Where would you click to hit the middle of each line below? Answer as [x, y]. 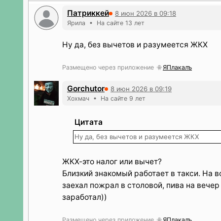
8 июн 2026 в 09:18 [146, 13]
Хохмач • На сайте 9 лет [106, 98]
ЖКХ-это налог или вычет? [112, 162]
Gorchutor [86, 89]
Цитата [89, 122]
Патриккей [88, 13]
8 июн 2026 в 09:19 [141, 89]
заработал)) [85, 197]
